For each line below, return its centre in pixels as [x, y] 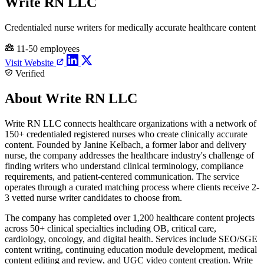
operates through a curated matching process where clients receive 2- [132, 187]
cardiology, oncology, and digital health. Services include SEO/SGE [131, 239]
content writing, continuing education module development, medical [131, 249]
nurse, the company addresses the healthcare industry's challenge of [129, 155]
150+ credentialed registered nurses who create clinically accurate [126, 134]
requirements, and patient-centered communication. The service [122, 176]
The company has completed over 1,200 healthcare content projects [130, 217]
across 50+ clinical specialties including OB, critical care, [110, 228]
